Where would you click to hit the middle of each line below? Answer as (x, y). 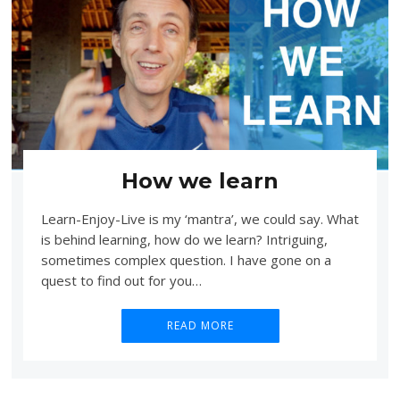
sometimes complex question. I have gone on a (186, 260)
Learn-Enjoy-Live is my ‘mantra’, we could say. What (200, 219)
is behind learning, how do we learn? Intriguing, (184, 240)
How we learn (200, 180)
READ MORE (200, 326)
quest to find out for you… (121, 281)
